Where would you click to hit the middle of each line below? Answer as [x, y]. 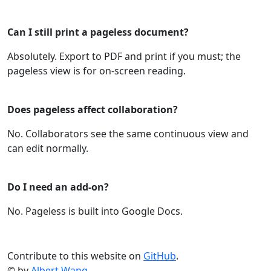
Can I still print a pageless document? [98, 32]
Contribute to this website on [75, 256]
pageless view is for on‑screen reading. [96, 70]
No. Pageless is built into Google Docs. [95, 211]
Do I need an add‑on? [58, 187]
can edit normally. [48, 148]
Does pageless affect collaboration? [93, 109]
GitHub [160, 256]
